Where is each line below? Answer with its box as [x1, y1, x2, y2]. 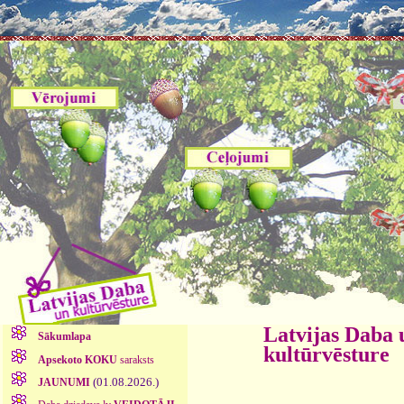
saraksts [116, 353, 154, 366]
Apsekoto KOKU [37, 353, 117, 366]
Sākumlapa [37, 330, 91, 344]
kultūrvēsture [263, 343, 390, 366]
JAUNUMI [37, 375, 90, 389]
